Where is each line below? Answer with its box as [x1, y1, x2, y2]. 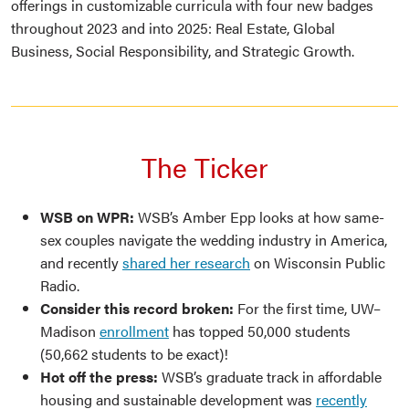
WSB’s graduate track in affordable [158, 366, 382, 388]
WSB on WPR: [40, 206, 134, 228]
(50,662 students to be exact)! [40, 343, 228, 365]
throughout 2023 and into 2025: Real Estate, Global [11, 17, 335, 39]
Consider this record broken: [40, 298, 234, 320]
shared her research [122, 252, 250, 274]
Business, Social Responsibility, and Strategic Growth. [11, 40, 354, 62]
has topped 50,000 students [169, 320, 351, 342]
